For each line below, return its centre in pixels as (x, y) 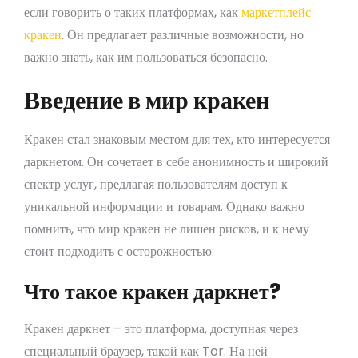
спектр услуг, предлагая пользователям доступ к (156, 184)
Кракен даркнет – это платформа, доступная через (161, 328)
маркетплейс (276, 12)
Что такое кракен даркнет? (152, 291)
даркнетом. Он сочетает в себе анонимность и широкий (176, 161)
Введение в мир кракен (147, 99)
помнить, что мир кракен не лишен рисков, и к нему (167, 229)
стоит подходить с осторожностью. (119, 251)
